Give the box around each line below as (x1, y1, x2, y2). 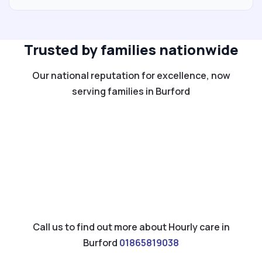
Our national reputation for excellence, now (32, 68, 230, 82)
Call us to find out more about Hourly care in (32, 220, 230, 233)
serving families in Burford (72, 84, 190, 98)
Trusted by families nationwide (23, 39, 239, 59)
